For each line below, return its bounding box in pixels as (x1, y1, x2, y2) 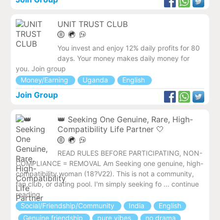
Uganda (82, 75, 110, 84)
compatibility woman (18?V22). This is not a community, (16, 169, 194, 178)
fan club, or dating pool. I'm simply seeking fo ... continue (16, 180, 199, 189)
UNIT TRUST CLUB (57, 19, 128, 29)
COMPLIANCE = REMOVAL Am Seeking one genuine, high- (16, 159, 204, 168)
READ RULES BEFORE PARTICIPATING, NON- (57, 149, 203, 158)
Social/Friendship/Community (21, 201, 117, 210)
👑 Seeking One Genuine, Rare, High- (57, 114, 193, 124)
